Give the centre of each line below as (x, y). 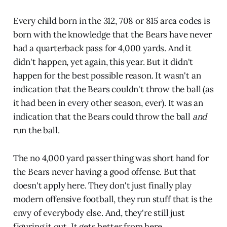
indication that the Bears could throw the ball (103, 117)
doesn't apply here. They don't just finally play (102, 186)
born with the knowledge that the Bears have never (112, 35)
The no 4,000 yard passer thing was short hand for (111, 158)
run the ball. (36, 130)
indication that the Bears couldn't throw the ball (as (113, 89)
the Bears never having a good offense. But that (104, 172)
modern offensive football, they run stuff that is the (112, 199)
